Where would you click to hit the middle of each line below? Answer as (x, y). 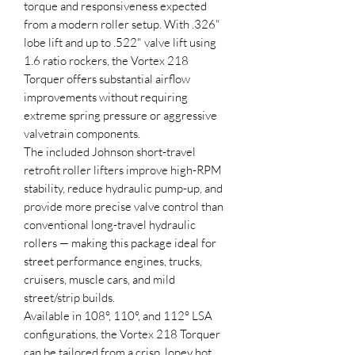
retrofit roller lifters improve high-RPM (123, 170)
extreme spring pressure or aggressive (120, 115)
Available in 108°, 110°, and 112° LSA (118, 315)
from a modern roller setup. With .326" (122, 24)
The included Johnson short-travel (110, 151)
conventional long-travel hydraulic (110, 224)
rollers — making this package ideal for (120, 242)
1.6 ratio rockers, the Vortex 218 (106, 60)
